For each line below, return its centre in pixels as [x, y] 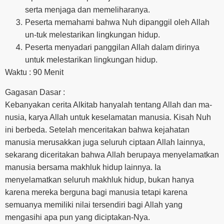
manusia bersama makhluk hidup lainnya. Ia [83, 167]
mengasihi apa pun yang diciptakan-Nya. [77, 217]
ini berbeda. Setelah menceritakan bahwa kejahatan [97, 129]
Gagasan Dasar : [35, 92]
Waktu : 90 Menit [34, 72]
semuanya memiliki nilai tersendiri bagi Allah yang [94, 204]
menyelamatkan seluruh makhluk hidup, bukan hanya [99, 179]
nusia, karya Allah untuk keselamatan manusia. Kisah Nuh [108, 117]
